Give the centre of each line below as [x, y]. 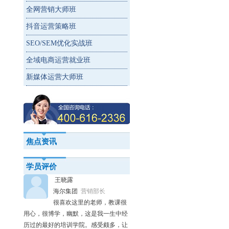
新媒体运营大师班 [55, 77]
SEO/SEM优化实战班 [59, 43]
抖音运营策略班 [51, 26]
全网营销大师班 [51, 9]
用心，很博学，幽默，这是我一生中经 [76, 214]
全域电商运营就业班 [58, 60]
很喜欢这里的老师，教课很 [90, 202]
